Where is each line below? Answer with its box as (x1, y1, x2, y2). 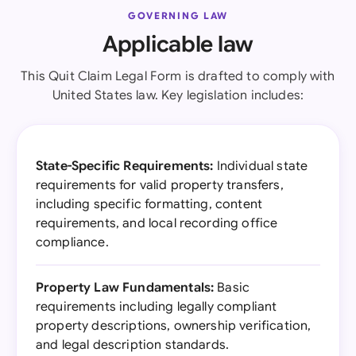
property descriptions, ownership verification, (36, 318, 311, 334)
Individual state (213, 158, 308, 174)
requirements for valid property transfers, (36, 177, 284, 193)
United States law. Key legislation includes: (52, 87, 304, 103)
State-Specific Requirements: (36, 158, 214, 174)
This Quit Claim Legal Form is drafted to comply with (21, 68, 335, 84)
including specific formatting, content (36, 196, 263, 212)
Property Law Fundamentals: (36, 280, 215, 296)
